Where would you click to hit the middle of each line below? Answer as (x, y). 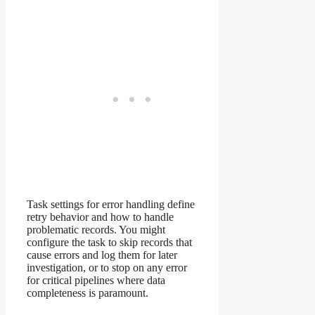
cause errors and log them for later (102, 255)
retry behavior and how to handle (100, 217)
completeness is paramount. (88, 292)
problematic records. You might (96, 229)
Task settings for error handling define (111, 204)
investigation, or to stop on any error (107, 267)
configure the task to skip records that (109, 242)
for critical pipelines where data (96, 280)
